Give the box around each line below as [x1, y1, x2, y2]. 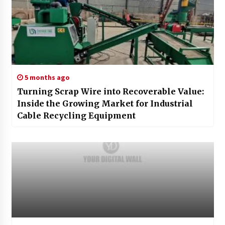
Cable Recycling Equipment [17, 110, 136, 121]
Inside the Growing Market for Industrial [17, 98, 193, 108]
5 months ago [23, 72, 70, 82]
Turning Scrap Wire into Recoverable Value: [17, 86, 204, 96]
